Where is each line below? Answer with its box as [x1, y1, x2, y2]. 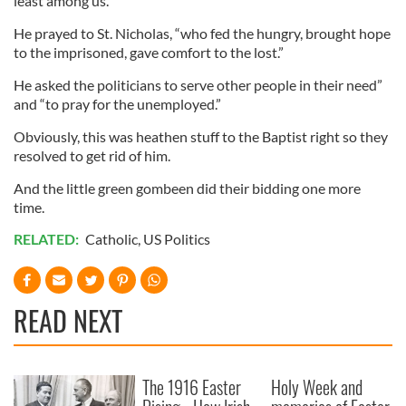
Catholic [85, 230, 138, 248]
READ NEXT [14, 300, 122, 342]
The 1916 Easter [142, 373, 242, 401]
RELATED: [14, 230, 82, 248]
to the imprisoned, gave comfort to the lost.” [14, 43, 284, 62]
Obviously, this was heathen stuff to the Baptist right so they [14, 128, 388, 146]
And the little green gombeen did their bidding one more [14, 179, 361, 198]
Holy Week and [271, 373, 363, 401]
